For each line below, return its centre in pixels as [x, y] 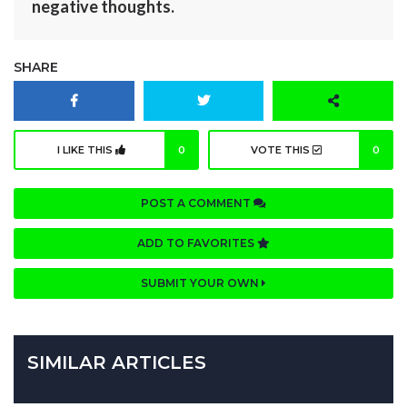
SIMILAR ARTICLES [117, 362]
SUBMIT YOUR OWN [201, 283]
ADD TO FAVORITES [197, 243]
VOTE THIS [281, 149]
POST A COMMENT [197, 203]
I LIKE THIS [86, 149]
